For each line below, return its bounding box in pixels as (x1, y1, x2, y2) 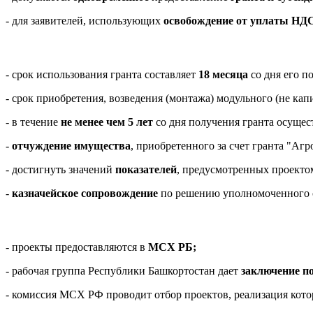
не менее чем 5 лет (61, 115, 153, 128)
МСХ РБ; (148, 240, 196, 253)
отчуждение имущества (12, 139, 131, 152)
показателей (115, 163, 177, 175)
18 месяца (198, 68, 248, 80)
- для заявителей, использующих (6, 14, 163, 27)
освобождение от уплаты (163, 14, 289, 27)
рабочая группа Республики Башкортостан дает (12, 264, 238, 277)
